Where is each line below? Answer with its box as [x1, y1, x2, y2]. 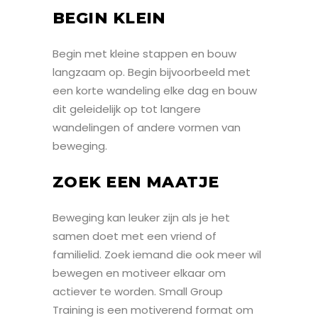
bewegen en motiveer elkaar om [53, 265, 226, 280]
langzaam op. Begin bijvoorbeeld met [53, 64, 251, 79]
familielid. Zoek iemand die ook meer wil [53, 246, 261, 262]
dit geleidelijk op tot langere [53, 101, 201, 116]
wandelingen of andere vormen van [53, 119, 241, 135]
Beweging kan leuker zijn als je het [53, 209, 230, 225]
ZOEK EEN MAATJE [53, 172, 219, 192]
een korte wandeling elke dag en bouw [53, 82, 257, 98]
